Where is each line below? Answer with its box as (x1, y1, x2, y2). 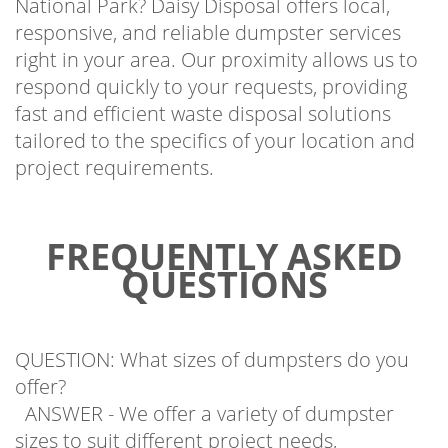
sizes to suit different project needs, (15, 408, 337, 436)
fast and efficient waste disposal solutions (15, 81, 391, 109)
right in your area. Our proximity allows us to (15, 27, 418, 55)
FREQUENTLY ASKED (45, 213, 403, 263)
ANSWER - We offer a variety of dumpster (15, 381, 394, 409)
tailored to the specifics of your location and (15, 108, 415, 136)
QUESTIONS (120, 241, 328, 291)
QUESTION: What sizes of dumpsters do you (15, 327, 409, 355)
